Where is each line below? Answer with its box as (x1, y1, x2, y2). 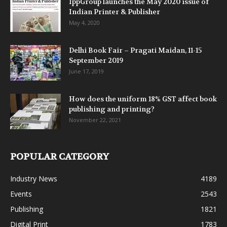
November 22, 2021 (69, 116, 121, 124)
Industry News (10, 174, 57, 184)
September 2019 (69, 56, 123, 65)
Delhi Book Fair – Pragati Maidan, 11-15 (69, 46, 202, 55)
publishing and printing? (69, 104, 155, 114)
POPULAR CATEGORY (10, 151, 109, 163)
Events (10, 189, 32, 199)
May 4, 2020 (69, 19, 100, 27)
